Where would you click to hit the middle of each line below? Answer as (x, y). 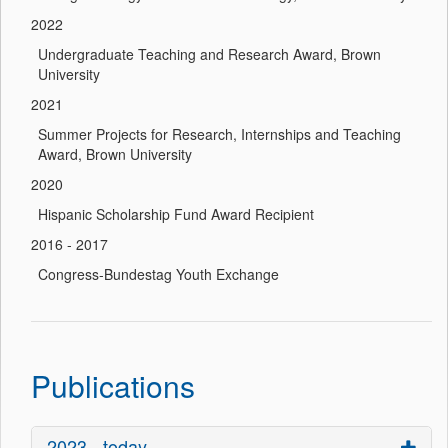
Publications (113, 385)
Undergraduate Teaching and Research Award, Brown (209, 53)
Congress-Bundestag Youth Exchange (158, 273)
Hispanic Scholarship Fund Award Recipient (176, 213)
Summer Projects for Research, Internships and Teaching (219, 133)
